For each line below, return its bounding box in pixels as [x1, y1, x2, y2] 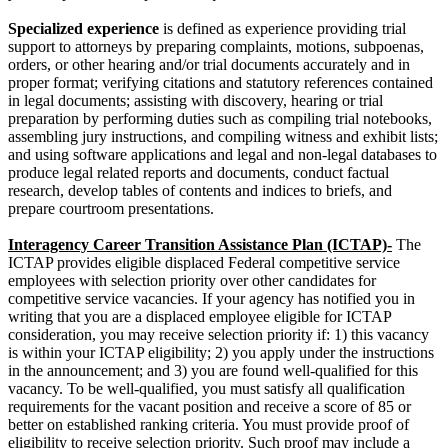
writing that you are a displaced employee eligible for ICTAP [8, 307, 391, 325]
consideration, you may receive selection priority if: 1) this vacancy [8, 325, 429, 343]
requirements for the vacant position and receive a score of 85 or [8, 397, 411, 415]
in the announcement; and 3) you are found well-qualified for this [8, 361, 418, 379]
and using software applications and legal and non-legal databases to [8, 145, 437, 163]
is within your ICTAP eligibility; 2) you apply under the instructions [8, 343, 434, 361]
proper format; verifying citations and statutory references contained [8, 73, 433, 91]
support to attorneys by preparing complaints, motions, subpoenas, [8, 37, 424, 55]
